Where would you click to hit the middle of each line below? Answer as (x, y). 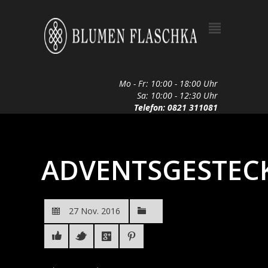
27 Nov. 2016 (95, 211)
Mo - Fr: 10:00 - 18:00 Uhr (168, 83)
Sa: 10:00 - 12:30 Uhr (177, 95)
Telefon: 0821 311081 (176, 107)
